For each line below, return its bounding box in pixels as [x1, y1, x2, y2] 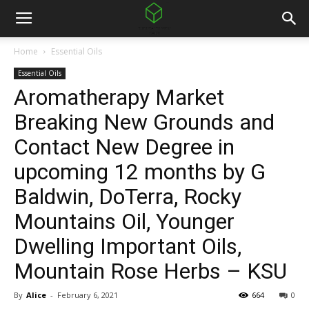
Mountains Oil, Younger [14, 208, 235, 235]
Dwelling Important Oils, [14, 233, 241, 259]
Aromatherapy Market [14, 84, 224, 110]
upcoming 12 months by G [14, 159, 266, 185]
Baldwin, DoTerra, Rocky [14, 183, 241, 210]
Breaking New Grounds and [14, 109, 275, 135]
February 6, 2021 [57, 290, 118, 300]
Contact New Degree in [14, 134, 235, 160]
